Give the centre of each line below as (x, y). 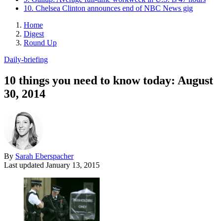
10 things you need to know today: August (109, 80)
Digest (34, 34)
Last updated (25, 165)
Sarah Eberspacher (44, 156)
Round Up (40, 42)
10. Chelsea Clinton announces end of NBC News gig (108, 8)
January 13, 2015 (73, 165)
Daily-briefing (26, 59)
